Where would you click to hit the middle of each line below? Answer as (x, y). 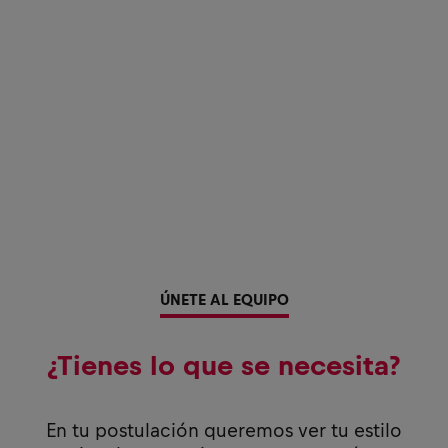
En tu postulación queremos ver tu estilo (224, 430)
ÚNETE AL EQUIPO (224, 299)
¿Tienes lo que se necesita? (224, 365)
